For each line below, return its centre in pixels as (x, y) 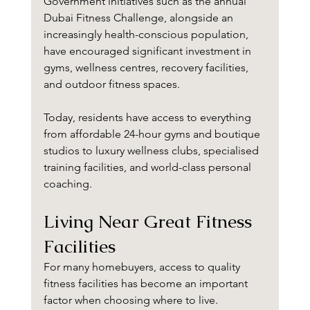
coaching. (67, 184)
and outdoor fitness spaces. (111, 84)
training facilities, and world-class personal (148, 167)
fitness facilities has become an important (147, 284)
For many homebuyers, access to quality (143, 267)
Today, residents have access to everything (148, 118)
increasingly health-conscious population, (147, 35)
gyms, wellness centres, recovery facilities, (147, 68)
